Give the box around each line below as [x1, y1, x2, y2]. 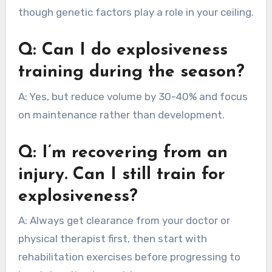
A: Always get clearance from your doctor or [18, 214, 230, 226]
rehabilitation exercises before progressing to [18, 250, 240, 263]
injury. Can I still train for [18, 166, 225, 183]
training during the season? [18, 64, 245, 81]
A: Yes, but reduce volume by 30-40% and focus [18, 90, 248, 103]
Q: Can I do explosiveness [18, 42, 228, 59]
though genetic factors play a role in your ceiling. [18, 6, 254, 19]
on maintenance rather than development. [18, 108, 225, 121]
